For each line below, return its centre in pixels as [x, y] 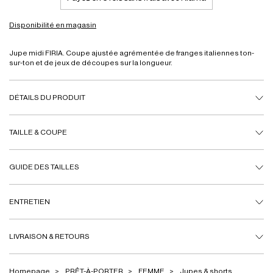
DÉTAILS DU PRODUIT [47, 97]
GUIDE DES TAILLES [44, 167]
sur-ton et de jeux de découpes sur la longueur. [91, 62]
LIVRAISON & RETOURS [49, 236]
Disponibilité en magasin [53, 25]
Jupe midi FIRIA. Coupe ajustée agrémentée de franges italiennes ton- [132, 53]
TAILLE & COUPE [38, 132]
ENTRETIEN [30, 201]
